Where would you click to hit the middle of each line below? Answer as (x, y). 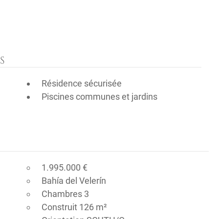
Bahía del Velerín (74, 181)
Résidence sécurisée (81, 83)
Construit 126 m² (74, 207)
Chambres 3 (65, 194)
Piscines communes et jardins (99, 97)
